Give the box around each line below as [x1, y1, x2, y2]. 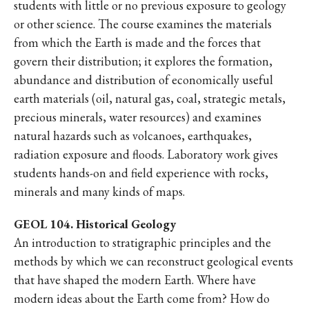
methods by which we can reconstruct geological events [14, 253, 293, 269]
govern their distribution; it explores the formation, [14, 53, 272, 69]
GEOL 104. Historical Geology [14, 216, 176, 232]
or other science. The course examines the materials [14, 16, 272, 32]
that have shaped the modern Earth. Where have [14, 272, 256, 288]
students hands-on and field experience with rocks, [14, 165, 268, 181]
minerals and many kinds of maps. [14, 183, 185, 199]
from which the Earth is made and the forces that [14, 34, 261, 50]
